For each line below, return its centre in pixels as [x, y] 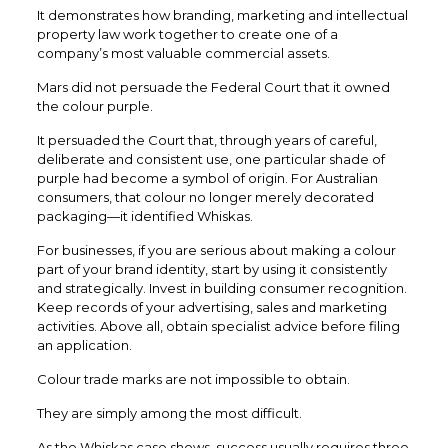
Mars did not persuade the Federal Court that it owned [213, 86]
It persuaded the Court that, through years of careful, [206, 139]
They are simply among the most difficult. [169, 412]
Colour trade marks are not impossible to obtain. [193, 378]
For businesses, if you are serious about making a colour [216, 249]
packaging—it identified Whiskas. [144, 215]
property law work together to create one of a [187, 33]
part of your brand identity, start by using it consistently [211, 268]
